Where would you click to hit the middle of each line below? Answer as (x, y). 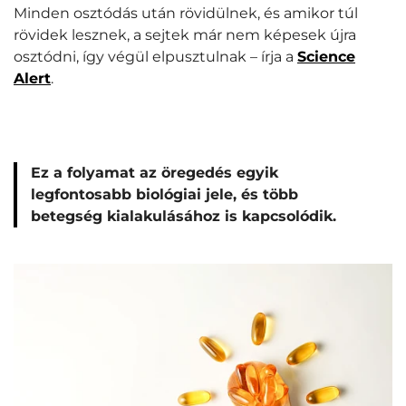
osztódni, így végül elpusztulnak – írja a (155, 57)
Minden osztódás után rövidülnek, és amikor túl (186, 13)
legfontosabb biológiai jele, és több (164, 194)
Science (326, 57)
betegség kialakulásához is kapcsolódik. (184, 216)
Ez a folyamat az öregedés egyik (155, 173)
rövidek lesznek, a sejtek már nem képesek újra (185, 35)
